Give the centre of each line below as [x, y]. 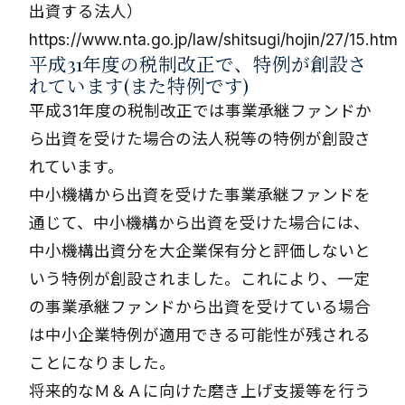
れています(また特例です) [139, 85]
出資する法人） [86, 11]
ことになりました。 [102, 363]
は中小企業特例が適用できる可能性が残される [200, 335]
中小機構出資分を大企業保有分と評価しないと [200, 251]
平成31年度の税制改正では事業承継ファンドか [200, 111]
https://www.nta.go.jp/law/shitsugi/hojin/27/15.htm [213, 39]
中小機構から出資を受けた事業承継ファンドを [200, 195]
